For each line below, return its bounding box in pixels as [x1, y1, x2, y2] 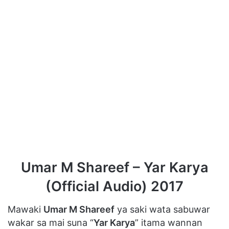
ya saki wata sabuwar [114, 203, 210, 215]
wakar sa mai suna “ [8, 217, 94, 228]
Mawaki [8, 203, 43, 215]
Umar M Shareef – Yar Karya [20, 159, 209, 176]
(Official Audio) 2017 [45, 178, 184, 195]
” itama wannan [135, 217, 202, 228]
